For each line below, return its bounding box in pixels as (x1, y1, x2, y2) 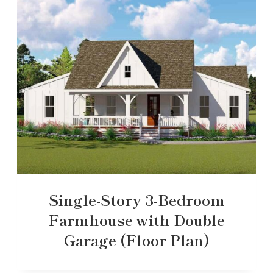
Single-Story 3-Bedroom (48, 188, 225, 210)
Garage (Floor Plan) (63, 229, 210, 250)
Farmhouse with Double (48, 208, 225, 230)
